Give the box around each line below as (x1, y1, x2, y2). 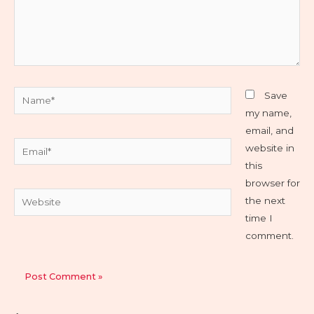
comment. (245, 230, 294, 242)
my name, (245, 107, 292, 119)
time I (245, 212, 273, 224)
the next (245, 195, 285, 207)
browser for (245, 177, 300, 189)
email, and (245, 125, 294, 137)
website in (245, 142, 294, 154)
